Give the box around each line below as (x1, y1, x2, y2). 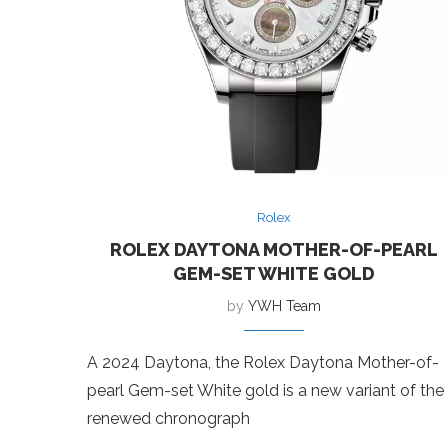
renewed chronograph (87, 408, 250, 428)
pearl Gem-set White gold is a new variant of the (87, 380, 444, 400)
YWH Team (248, 297, 322, 314)
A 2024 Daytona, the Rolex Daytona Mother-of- (87, 352, 439, 372)
